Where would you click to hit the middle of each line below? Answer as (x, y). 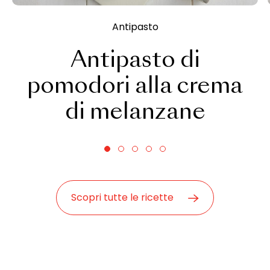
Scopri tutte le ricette (122, 197)
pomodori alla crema (135, 87)
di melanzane (135, 113)
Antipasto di (135, 61)
